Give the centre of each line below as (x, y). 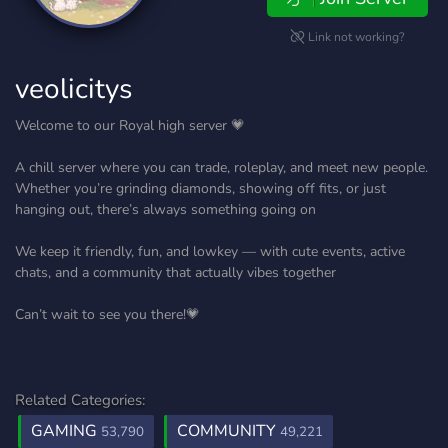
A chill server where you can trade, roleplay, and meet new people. (221, 167)
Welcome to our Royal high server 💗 (130, 125)
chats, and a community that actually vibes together (175, 272)
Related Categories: (80, 400)
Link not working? (355, 37)
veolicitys (73, 89)
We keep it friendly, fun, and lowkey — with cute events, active (210, 251)
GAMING (66, 431)
